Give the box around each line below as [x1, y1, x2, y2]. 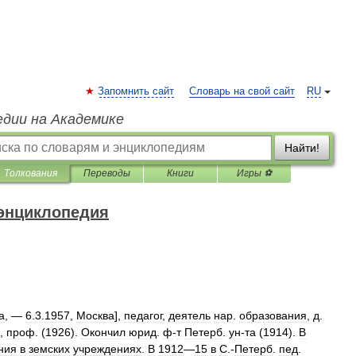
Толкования [4, 168, 57, 179]
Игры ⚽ [237, 168, 272, 179]
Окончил [81, 326, 126, 339]
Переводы [83, 168, 130, 179]
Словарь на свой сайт [189, 86, 295, 97]
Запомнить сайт [98, 86, 174, 97]
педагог [124, 309, 162, 322]
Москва [76, 309, 114, 322]
